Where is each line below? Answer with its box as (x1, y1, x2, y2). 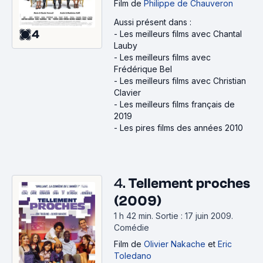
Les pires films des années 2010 (120, 123, 243, 133)
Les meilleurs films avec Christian (120, 76, 246, 86)
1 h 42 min (114, 211, 151, 221)
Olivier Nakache (144, 239, 205, 249)
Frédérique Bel (114, 64, 172, 74)
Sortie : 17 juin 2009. (156, 211, 233, 221)
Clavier (114, 87, 141, 97)
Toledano (114, 251, 151, 261)
